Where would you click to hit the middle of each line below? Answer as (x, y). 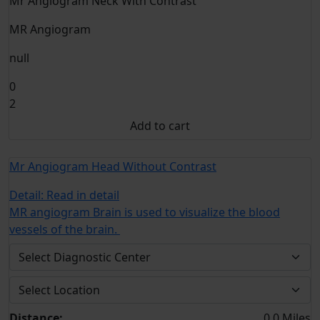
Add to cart (160, 126)
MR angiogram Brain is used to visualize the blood (145, 212)
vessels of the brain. (65, 229)
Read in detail (83, 195)
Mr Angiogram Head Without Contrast (113, 166)
